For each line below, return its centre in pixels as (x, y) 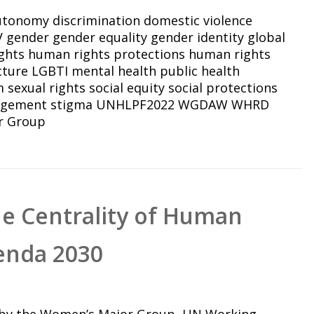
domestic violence (198, 21)
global (267, 37)
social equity (127, 88)
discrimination (97, 21)
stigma (72, 105)
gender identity (198, 37)
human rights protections (107, 54)
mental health (114, 71)
